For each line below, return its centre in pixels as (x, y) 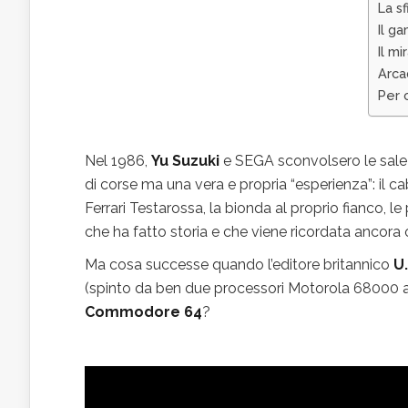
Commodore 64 (143, 311)
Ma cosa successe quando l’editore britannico (239, 264)
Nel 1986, (118, 160)
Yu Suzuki (185, 160)
